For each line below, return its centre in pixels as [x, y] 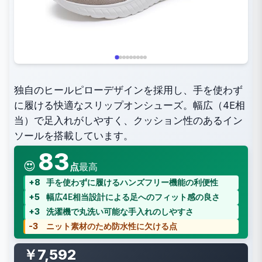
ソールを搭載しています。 [74, 136]
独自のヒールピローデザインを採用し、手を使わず [128, 90]
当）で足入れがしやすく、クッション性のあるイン [128, 120]
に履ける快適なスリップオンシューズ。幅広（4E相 [130, 105]
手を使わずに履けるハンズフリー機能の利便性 [132, 182]
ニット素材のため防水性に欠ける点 [112, 226]
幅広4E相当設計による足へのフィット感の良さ [133, 197]
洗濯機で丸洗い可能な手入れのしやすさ [120, 212]
